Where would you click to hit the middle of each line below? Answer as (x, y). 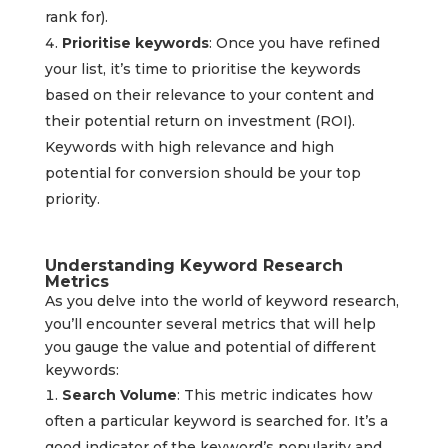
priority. (72, 199)
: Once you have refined (294, 43)
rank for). (76, 17)
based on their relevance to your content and (209, 95)
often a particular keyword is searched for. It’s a (216, 421)
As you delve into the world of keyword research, (221, 301)
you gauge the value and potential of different (210, 347)
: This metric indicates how (274, 395)
